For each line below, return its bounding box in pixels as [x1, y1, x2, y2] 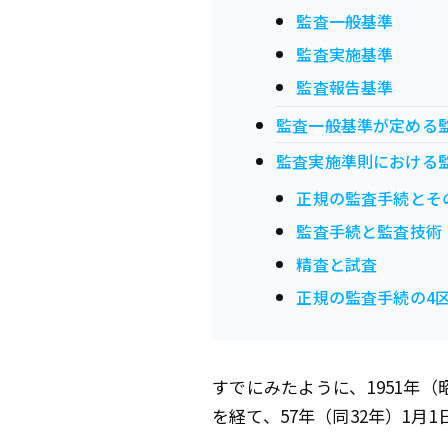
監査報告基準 [296, 75, 394, 100]
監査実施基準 [296, 42, 394, 67]
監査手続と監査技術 [296, 219, 442, 244]
